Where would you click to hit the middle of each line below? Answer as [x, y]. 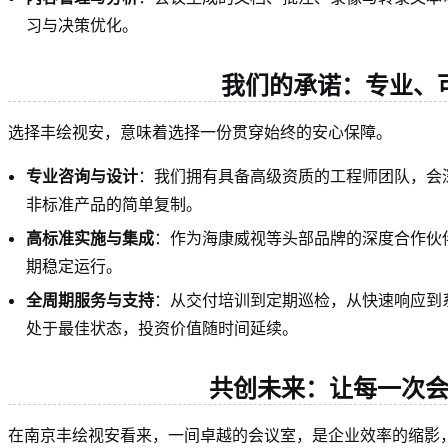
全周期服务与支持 [90, 300]
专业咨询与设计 [82, 176]
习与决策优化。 [82, 25]
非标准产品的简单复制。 [114, 204]
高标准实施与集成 [90, 238]
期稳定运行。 [74, 266]
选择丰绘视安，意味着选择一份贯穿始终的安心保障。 [200, 132]
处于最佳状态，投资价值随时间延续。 [162, 328]
